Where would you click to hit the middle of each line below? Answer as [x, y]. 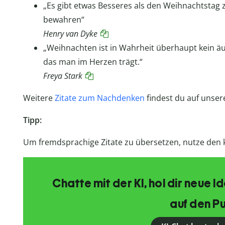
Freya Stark [63, 76]
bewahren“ [64, 20]
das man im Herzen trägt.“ [93, 62]
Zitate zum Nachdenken [99, 98]
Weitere [39, 98]
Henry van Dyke [70, 34]
